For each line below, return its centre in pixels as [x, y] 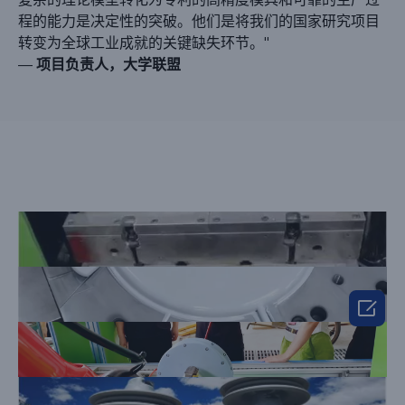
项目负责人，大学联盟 [108, 64]
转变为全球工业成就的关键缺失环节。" [144, 42]
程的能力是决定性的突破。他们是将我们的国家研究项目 [199, 21]
